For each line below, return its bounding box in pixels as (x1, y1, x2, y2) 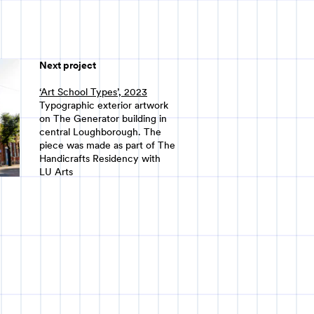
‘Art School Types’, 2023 (39, 86, 147, 97)
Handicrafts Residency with (39, 152, 161, 164)
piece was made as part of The (39, 139, 175, 151)
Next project (39, 60, 96, 71)
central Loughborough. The (39, 125, 161, 137)
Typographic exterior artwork (39, 99, 168, 111)
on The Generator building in (39, 112, 167, 124)
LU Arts (39, 165, 73, 177)
